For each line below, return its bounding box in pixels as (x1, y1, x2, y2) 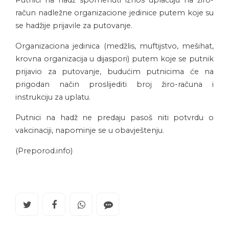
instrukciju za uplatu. (15, 93, 90, 102)
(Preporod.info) (15, 146, 73, 156)
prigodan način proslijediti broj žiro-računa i (15, 80, 214, 89)
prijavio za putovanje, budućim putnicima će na (15, 67, 214, 77)
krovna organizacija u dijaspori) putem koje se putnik (15, 54, 214, 64)
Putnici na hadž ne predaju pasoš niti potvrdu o (15, 113, 214, 123)
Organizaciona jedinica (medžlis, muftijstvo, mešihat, (15, 41, 214, 51)
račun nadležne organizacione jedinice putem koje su (15, 8, 214, 18)
